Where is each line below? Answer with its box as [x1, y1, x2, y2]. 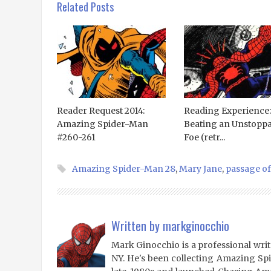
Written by [111, 217, 163, 235]
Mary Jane [178, 163, 222, 174]
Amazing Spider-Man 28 [71, 163, 175, 174]
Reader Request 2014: [56, 105, 145, 116]
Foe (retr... [183, 132, 225, 143]
